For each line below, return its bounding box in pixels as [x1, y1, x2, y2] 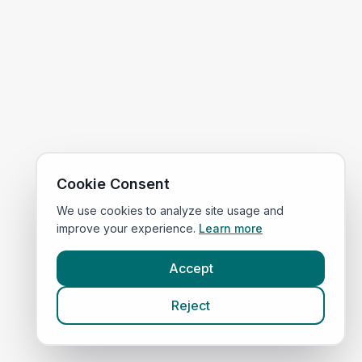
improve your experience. [57, 221, 196, 235]
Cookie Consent [57, 175, 170, 192]
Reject [171, 297, 210, 314]
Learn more [199, 221, 263, 235]
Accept [168, 260, 213, 276]
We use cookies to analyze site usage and [57, 204, 284, 217]
